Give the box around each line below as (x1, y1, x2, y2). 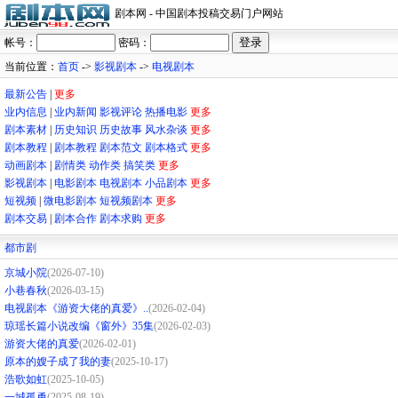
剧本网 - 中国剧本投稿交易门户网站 (115, 7, 283, 20)
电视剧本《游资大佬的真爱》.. (4, 302, 148, 314)
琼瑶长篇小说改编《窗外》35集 (4, 320, 154, 332)
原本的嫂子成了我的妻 (4, 355, 111, 368)
